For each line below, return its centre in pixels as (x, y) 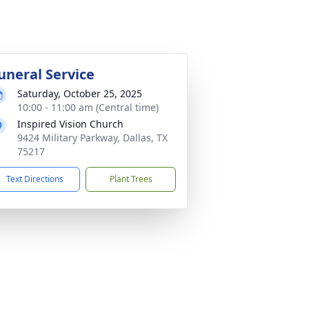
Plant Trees (131, 179)
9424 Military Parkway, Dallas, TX (92, 138)
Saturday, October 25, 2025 (80, 93)
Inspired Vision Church (70, 124)
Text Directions (35, 179)
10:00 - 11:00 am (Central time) (88, 107)
